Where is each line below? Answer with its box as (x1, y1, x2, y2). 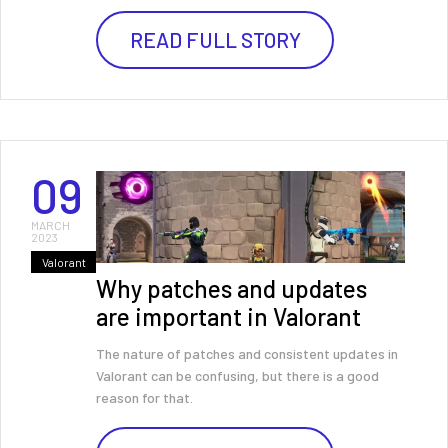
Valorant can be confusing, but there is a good (96, 367, 379, 384)
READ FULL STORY (129, 27, 301, 52)
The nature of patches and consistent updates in (96, 345, 398, 362)
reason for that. (96, 389, 193, 406)
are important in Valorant (96, 302, 361, 331)
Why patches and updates (96, 274, 367, 303)
